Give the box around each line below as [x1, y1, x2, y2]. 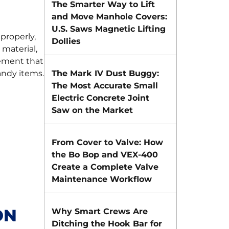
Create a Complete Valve [52, 162, 158, 172]
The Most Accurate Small [52, 81, 158, 90]
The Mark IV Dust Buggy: [52, 68, 159, 78]
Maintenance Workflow [52, 174, 152, 184]
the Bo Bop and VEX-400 [52, 150, 158, 159]
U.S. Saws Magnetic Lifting [52, 24, 166, 34]
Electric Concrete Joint [52, 93, 149, 103]
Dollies [52, 36, 81, 46]
